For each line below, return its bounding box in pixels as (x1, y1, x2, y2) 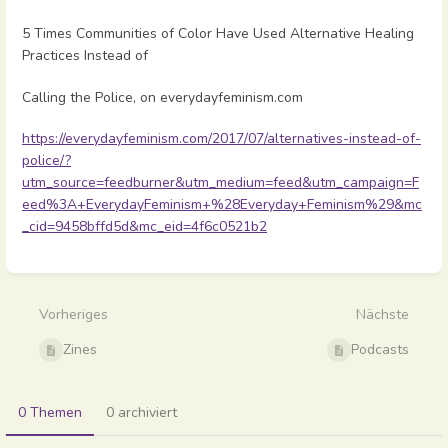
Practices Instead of (22, 46, 148, 66)
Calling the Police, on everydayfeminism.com (22, 87, 303, 107)
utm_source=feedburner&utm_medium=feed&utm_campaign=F (22, 172, 419, 192)
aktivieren (28, 277, 90, 297)
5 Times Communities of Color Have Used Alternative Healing (22, 24, 414, 44)
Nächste (356, 305, 409, 325)
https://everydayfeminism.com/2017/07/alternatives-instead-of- (22, 128, 421, 148)
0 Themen (18, 403, 82, 423)
